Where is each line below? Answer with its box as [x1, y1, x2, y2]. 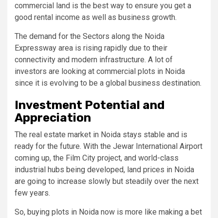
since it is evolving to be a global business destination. [15, 78, 201, 88]
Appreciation [15, 110, 91, 125]
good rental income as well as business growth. [15, 12, 177, 22]
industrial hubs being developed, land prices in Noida [15, 164, 194, 174]
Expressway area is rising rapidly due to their [15, 43, 167, 53]
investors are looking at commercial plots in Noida [15, 66, 185, 76]
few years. [15, 188, 50, 198]
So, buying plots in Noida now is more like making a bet [15, 207, 202, 217]
